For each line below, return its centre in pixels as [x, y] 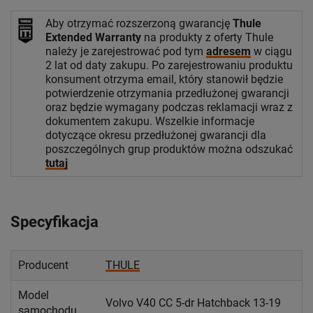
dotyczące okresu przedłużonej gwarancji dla [156, 135]
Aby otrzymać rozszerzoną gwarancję [139, 23]
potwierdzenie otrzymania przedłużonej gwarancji [167, 93]
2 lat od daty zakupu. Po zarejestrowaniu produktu [169, 65]
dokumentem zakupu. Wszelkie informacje [150, 121]
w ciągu [271, 51]
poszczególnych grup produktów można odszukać [169, 149]
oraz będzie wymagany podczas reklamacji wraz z [169, 107]
